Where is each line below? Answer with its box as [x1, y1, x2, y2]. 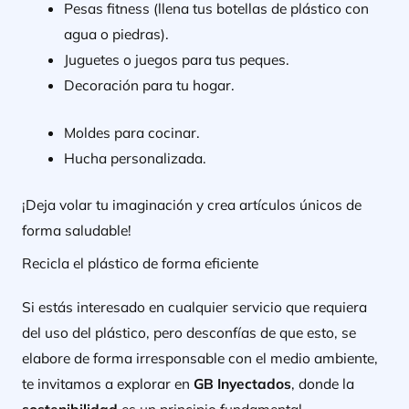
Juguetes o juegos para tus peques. [64, 50, 290, 69]
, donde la [290, 373, 354, 393]
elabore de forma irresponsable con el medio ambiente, [21, 348, 378, 367]
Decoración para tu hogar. [64, 76, 236, 95]
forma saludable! [21, 220, 131, 239]
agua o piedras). [64, 25, 170, 44]
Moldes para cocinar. [64, 122, 201, 142]
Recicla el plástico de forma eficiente [21, 253, 262, 272]
